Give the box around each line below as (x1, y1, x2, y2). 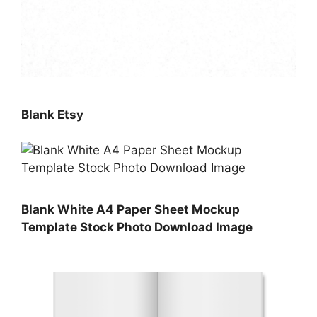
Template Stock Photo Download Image (21, 219, 253, 234)
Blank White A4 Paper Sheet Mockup (21, 202, 240, 217)
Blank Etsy (21, 107, 83, 122)
